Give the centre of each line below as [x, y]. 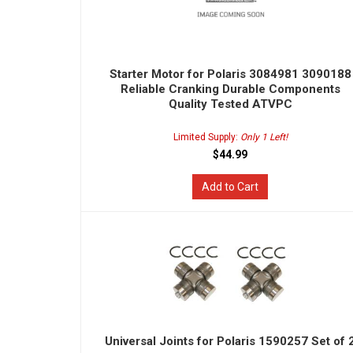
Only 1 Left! [264, 137]
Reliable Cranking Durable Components [230, 89]
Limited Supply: [206, 137]
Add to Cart [230, 187]
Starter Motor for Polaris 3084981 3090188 [230, 74]
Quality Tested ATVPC [230, 104]
